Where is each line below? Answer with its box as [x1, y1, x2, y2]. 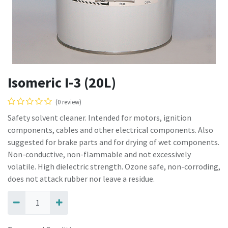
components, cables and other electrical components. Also [8, 125, 213, 135]
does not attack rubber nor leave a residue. [8, 174, 155, 184]
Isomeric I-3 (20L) [8, 73, 116, 92]
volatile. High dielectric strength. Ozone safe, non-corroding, [8, 161, 220, 172]
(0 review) [55, 98, 81, 106]
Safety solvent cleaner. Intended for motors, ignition [8, 112, 191, 123]
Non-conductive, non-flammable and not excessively [8, 149, 191, 160]
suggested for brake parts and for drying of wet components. [8, 137, 219, 148]
